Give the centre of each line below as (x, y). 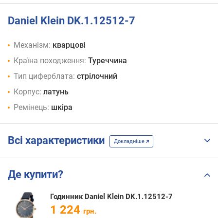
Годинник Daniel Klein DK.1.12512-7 (111, 197)
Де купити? (36, 175)
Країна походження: (50, 61)
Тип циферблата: (44, 76)
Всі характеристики (59, 141)
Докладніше (130, 141)
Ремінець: (31, 108)
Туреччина (108, 61)
